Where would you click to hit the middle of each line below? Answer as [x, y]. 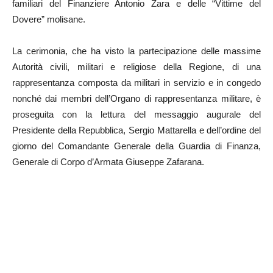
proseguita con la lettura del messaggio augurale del [136, 114]
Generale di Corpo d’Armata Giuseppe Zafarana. [108, 161]
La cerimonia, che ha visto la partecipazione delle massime [136, 51]
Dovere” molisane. [49, 19]
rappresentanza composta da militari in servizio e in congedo [136, 82]
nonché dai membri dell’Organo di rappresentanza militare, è [136, 98]
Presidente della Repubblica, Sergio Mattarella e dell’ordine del [136, 130]
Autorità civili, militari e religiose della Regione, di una [136, 66]
